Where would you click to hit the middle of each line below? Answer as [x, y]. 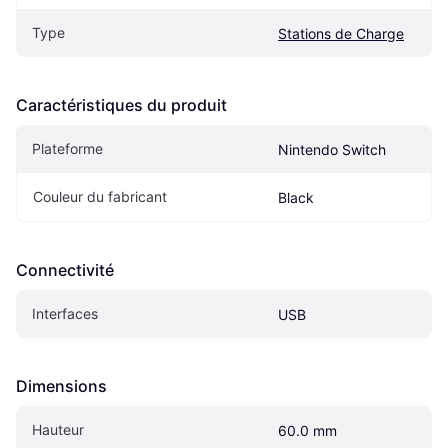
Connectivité [65, 270]
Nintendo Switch [332, 150]
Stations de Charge [341, 34]
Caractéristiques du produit [121, 105]
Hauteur [58, 430]
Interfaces [65, 314]
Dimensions [61, 386]
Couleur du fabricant [100, 197]
